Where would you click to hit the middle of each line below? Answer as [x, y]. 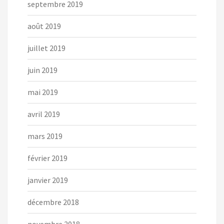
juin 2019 [42, 70]
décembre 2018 [53, 202]
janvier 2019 [48, 180]
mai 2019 [43, 92]
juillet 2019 [46, 48]
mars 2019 [45, 136]
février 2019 [47, 158]
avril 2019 [44, 114]
